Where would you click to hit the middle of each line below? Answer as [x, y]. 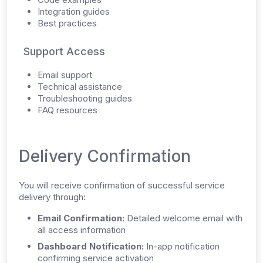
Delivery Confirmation [105, 156]
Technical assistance [80, 87]
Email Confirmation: [81, 218]
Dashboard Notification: [91, 246]
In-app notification [182, 246]
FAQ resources [68, 110]
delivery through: [52, 197]
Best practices [67, 23]
